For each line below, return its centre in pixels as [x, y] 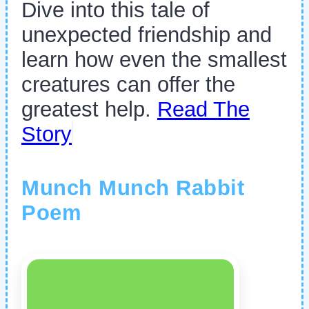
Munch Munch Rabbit [133, 188]
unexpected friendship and [147, 35]
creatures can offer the [128, 85]
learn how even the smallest [154, 60]
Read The [203, 110]
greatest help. [89, 110]
